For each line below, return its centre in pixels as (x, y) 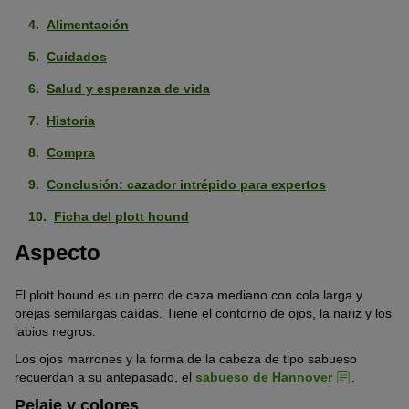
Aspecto (58, 253)
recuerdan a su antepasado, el (105, 377)
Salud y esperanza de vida (128, 89)
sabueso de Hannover (264, 377)
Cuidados (77, 57)
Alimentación (88, 25)
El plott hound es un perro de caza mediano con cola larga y (189, 294)
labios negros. (55, 331)
